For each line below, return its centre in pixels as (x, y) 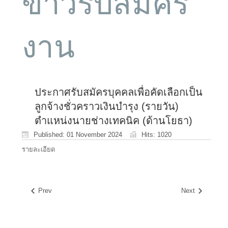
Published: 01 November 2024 (78, 134)
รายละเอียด (38, 149)
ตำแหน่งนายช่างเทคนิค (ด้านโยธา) (113, 121)
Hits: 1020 (156, 134)
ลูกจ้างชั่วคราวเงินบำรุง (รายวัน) (107, 106)
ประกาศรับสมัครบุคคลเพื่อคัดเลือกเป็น (119, 92)
